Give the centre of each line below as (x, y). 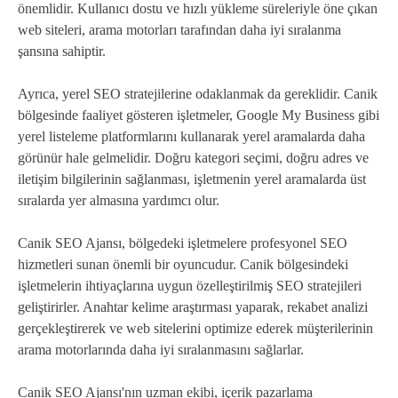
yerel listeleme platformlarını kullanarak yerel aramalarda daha (191, 137)
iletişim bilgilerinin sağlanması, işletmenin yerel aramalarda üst (192, 179)
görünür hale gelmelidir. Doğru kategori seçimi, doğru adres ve (193, 158)
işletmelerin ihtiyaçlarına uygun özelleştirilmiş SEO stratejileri (190, 286)
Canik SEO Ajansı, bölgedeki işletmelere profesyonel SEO (183, 243)
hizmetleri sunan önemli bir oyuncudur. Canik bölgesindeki (183, 265)
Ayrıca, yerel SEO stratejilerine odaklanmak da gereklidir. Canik (198, 94)
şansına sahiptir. (62, 52)
